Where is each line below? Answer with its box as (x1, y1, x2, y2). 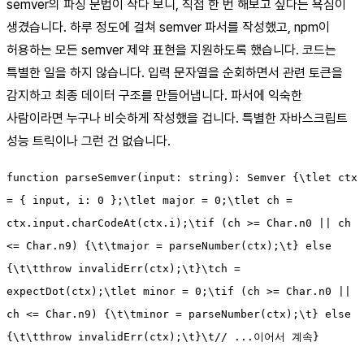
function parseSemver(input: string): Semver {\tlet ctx (6, 171, 357, 184)
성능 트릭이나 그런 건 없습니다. (6, 133, 171, 149)
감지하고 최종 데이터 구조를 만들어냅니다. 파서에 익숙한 (6, 88, 302, 104)
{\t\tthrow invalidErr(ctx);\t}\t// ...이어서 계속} (6, 331, 319, 344)
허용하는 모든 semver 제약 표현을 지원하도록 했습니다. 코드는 (6, 42, 336, 58)
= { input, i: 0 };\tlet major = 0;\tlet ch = (6, 194, 292, 207)
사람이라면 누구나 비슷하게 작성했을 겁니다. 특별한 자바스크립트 (6, 110, 348, 127)
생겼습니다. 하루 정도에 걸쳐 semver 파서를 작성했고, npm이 (6, 19, 330, 36)
